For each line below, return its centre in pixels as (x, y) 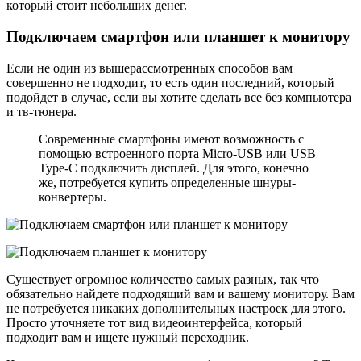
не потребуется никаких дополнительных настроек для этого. (176, 308)
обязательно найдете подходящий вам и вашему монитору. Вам (180, 293)
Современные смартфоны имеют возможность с (171, 139)
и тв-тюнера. (41, 111)
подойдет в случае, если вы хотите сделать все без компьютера (179, 97)
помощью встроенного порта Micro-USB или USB (177, 153)
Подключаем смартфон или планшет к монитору (178, 37)
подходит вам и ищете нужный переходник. (128, 337)
